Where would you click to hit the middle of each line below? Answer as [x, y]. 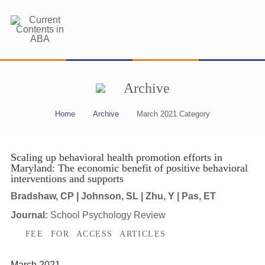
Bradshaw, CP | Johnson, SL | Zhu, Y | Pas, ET [113, 196]
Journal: [30, 215]
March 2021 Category [173, 114]
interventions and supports [67, 179]
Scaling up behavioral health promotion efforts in [116, 157]
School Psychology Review [108, 215]
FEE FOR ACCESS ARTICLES [96, 233]
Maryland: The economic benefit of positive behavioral [129, 168]
